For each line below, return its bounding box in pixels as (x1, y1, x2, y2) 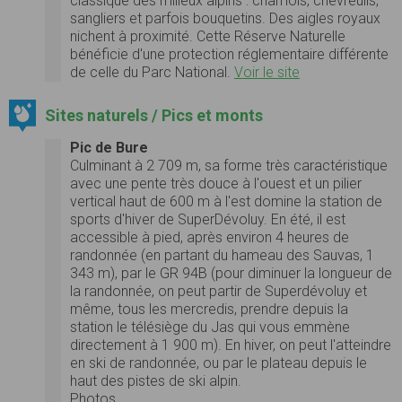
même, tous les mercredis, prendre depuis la (70, 300, 348, 318)
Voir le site (234, 63, 300, 81)
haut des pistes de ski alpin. (70, 371, 241, 389)
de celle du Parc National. (70, 63, 234, 81)
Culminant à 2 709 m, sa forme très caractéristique (70, 156, 388, 174)
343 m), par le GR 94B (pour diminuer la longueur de (70, 264, 392, 282)
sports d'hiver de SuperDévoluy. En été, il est (70, 210, 345, 228)
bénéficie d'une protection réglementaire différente (70, 45, 389, 63)
